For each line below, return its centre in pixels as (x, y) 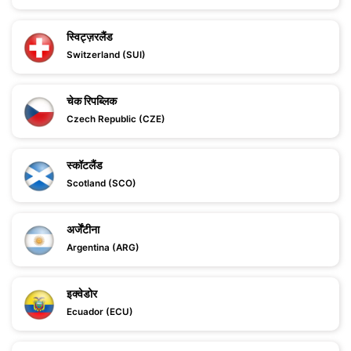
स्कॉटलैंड (85, 165)
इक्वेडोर (82, 293)
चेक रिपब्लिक (92, 101)
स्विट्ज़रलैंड (90, 36)
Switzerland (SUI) (106, 55)
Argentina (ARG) (103, 248)
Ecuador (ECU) (100, 312)
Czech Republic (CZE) (116, 119)
